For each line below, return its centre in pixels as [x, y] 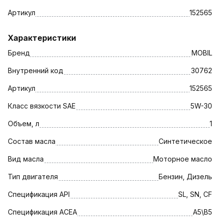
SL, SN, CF [195, 194]
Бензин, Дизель [185, 176]
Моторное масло [183, 159]
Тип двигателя [33, 176]
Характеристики [42, 38]
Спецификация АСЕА [42, 212]
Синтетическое [185, 141]
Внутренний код [36, 70]
